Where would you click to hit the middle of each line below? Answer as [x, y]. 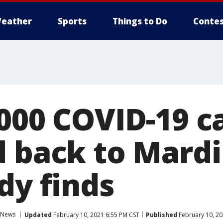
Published [162, 215]
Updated [38, 215]
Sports [72, 21]
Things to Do [140, 21]
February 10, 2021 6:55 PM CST [96, 215]
